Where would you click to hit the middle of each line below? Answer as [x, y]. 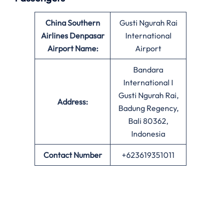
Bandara [148, 70]
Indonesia [148, 134]
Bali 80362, [148, 121]
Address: [73, 102]
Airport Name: [73, 49]
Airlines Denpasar [73, 36]
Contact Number [73, 155]
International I [148, 83]
